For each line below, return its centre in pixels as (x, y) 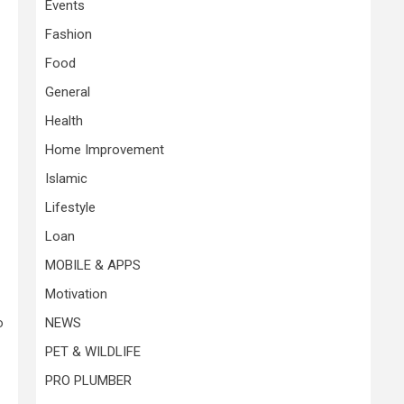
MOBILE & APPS (93, 265)
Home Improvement (105, 150)
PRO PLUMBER (88, 381)
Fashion (69, 34)
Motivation (76, 294)
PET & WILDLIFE (93, 352)
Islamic (66, 179)
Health (64, 121)
